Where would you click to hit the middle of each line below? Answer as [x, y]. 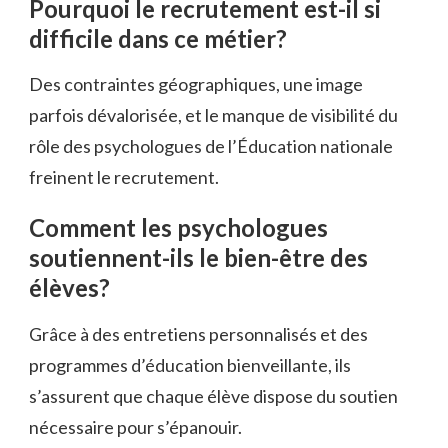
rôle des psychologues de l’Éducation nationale [211, 146]
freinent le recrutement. [124, 177]
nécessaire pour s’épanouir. [135, 427]
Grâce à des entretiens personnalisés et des [198, 334]
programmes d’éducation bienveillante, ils [190, 365]
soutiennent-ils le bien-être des [198, 258]
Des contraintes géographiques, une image [196, 84]
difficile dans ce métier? [158, 38]
